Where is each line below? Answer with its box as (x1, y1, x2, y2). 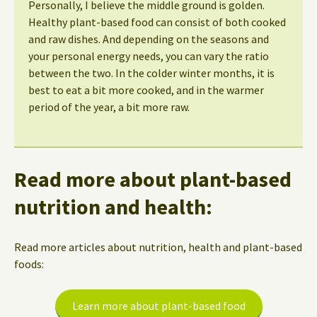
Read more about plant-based (14, 165, 292, 192)
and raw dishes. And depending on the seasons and (28, 31, 269, 46)
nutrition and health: (14, 192, 212, 220)
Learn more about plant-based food (71, 298, 246, 313)
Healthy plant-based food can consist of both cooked (28, 14, 286, 29)
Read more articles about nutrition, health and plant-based (14, 239, 302, 254)
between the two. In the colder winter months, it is (28, 65, 275, 80)
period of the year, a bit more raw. (28, 99, 190, 114)
